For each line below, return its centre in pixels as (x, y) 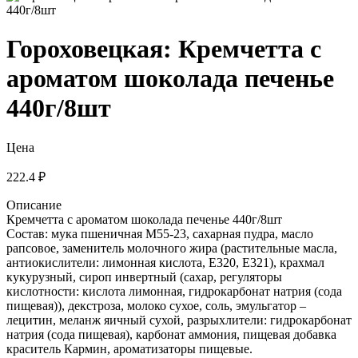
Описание (34, 205)
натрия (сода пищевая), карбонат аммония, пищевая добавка (171, 334)
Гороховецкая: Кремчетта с (164, 49)
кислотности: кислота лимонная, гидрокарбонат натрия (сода (174, 291)
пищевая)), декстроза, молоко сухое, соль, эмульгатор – (156, 305)
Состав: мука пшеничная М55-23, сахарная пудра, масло (160, 233)
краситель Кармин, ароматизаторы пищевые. (129, 348)
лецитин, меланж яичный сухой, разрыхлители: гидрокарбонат (179, 320)
